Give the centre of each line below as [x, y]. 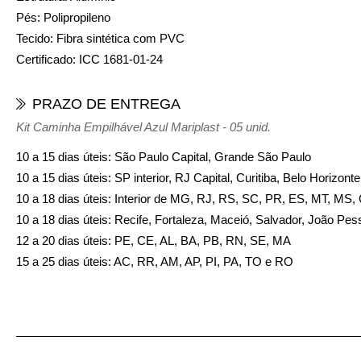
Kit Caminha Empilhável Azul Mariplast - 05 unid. [143, 127]
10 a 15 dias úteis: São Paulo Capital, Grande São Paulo [164, 156]
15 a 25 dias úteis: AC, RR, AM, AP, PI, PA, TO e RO [155, 261]
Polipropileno [75, 17]
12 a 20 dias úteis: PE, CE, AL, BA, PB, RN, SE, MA [154, 240]
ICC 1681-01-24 [119, 59]
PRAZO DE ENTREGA [106, 104]
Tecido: [35, 38]
